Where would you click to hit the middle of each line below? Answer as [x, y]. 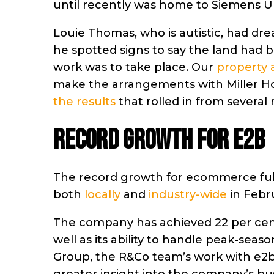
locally [102, 194]
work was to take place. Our [135, 67]
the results [84, 101]
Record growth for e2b [159, 140]
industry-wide [188, 194]
